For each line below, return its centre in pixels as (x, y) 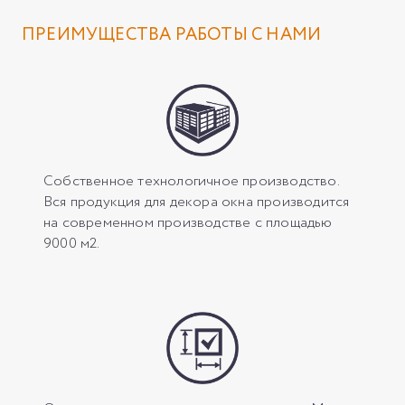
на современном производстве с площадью (188, 222)
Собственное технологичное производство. (191, 181)
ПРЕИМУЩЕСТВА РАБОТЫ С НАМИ (172, 35)
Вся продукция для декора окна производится (197, 202)
